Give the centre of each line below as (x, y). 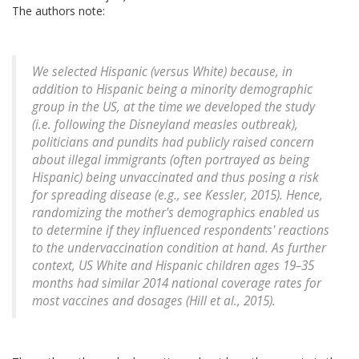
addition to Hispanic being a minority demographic (172, 90)
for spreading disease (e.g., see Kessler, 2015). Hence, (177, 196)
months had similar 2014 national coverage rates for (177, 284)
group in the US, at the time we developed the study (173, 107)
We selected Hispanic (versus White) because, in (162, 72)
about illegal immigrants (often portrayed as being (171, 160)
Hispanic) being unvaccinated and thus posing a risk (175, 178)
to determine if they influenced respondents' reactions (181, 231)
